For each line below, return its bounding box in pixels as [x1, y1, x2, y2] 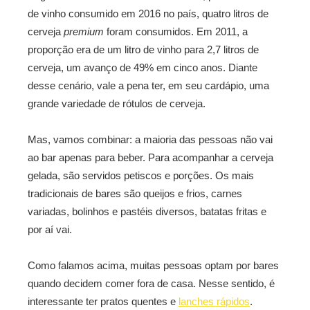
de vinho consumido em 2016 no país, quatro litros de [28, 8, 268, 19]
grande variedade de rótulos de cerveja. [28, 98, 206, 109]
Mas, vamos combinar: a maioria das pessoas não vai [28, 134, 273, 145]
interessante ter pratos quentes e [28, 295, 179, 307]
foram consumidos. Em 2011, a [104, 26, 248, 37]
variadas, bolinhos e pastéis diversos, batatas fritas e [28, 206, 266, 217]
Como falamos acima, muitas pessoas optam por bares [28, 259, 279, 271]
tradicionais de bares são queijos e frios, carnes [28, 188, 242, 199]
